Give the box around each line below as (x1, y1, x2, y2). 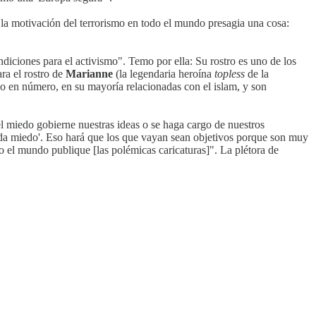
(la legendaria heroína (113, 67, 214, 80)
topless (214, 67, 245, 80)
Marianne (66, 67, 113, 80)
